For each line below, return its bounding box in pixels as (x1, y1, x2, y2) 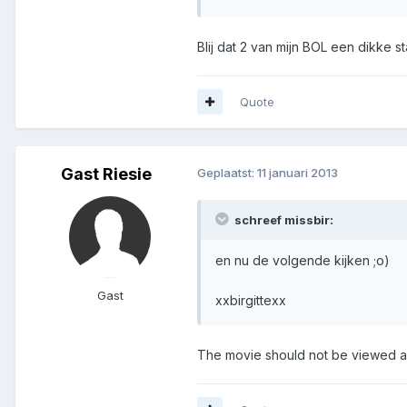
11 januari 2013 (257, 164, 338, 180)
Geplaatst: (197, 164, 257, 180)
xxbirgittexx (215, 292, 286, 308)
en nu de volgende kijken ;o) (215, 252, 390, 268)
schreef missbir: (232, 212, 333, 227)
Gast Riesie (61, 164, 152, 184)
